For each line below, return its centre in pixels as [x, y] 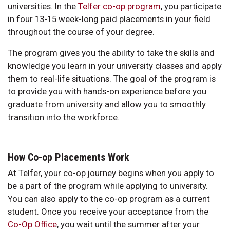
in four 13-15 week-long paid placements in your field [109, 19]
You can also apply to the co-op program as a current [109, 198]
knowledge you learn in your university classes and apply [115, 65]
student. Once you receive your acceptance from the [108, 211]
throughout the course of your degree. [81, 32]
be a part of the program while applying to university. [108, 186]
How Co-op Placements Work [70, 157]
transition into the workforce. [65, 117]
